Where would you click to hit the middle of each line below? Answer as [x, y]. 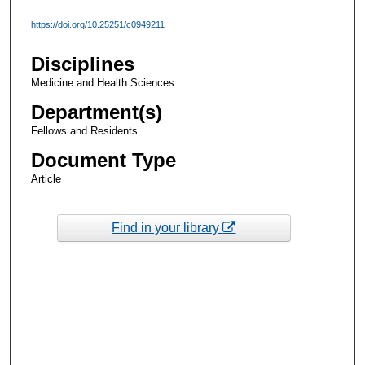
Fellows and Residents [84, 131]
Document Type [103, 161]
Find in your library [167, 227]
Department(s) [96, 112]
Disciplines [82, 64]
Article [46, 179]
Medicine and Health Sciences [102, 83]
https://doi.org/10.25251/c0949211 [97, 24]
